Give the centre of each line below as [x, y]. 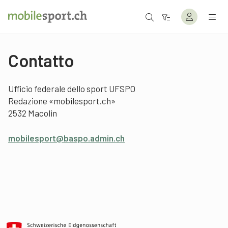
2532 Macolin [33, 113]
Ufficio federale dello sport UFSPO [72, 89]
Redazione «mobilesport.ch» [62, 101]
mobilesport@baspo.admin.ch [66, 138]
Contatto [41, 60]
